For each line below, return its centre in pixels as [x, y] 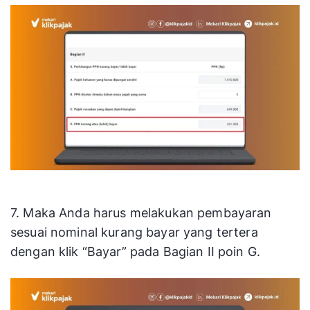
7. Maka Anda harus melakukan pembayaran [141, 213]
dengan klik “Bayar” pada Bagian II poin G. [136, 252]
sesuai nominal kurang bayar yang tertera [134, 232]
